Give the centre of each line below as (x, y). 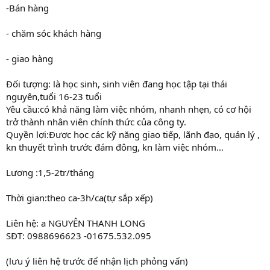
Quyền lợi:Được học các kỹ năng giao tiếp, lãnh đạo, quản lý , (133, 134)
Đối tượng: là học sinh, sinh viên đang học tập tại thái (117, 83)
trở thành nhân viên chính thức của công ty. (96, 121)
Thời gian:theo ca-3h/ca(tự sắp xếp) (80, 197)
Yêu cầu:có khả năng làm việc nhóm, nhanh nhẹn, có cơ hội (129, 109)
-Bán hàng (27, 8)
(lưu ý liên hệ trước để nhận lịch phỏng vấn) (97, 261)
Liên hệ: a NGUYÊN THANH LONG (76, 223)
